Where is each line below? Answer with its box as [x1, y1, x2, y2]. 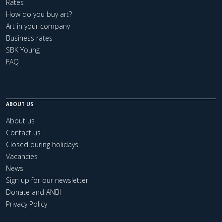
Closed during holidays [6, 140, 78, 149]
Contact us [6, 128, 41, 137]
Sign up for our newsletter [6, 175, 88, 185]
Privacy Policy [6, 199, 47, 209]
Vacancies [6, 152, 38, 161]
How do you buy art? [6, 9, 72, 19]
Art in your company [6, 21, 70, 31]
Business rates [6, 33, 53, 43]
